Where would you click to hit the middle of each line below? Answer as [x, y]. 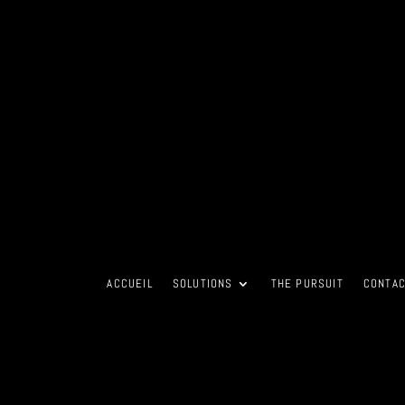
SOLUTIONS [202, 283]
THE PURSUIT [307, 283]
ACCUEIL [130, 283]
